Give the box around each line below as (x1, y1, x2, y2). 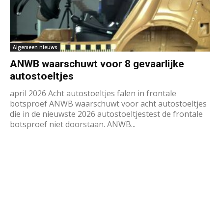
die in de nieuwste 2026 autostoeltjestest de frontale (10, 108, 203, 119)
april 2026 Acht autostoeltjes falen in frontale (10, 87, 176, 99)
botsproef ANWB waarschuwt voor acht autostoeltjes (10, 98, 207, 109)
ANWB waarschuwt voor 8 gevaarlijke (10, 57, 184, 70)
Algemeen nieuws (13, 43, 57, 51)
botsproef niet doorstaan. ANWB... (10, 118, 136, 130)
